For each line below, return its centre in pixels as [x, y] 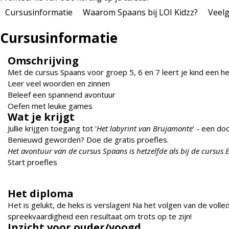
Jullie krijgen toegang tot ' [52, 129]
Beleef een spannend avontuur [62, 95]
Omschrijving [43, 61]
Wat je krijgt [41, 117]
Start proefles [32, 162]
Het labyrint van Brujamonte [145, 129]
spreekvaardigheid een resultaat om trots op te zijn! [100, 216]
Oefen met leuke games [50, 106]
